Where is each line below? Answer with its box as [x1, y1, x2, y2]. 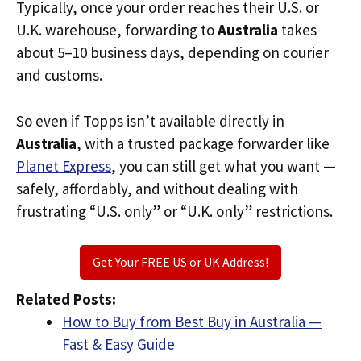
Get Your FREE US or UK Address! [93, 254, 268, 270]
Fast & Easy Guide [62, 334, 175, 354]
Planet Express [16, 156, 111, 176]
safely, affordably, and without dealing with [16, 178, 298, 198]
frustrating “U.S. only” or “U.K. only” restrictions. [16, 201, 333, 221]
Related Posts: [16, 289, 116, 309]
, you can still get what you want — [111, 156, 336, 176]
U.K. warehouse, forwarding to [16, 20, 218, 39]
